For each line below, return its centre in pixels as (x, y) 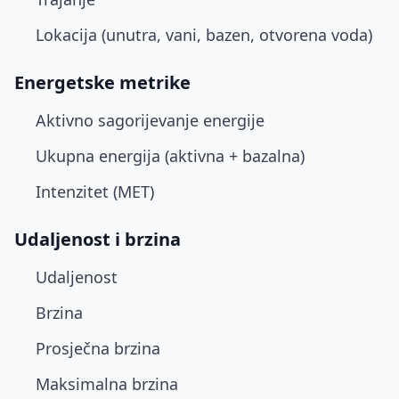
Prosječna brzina (98, 348)
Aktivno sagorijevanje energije (150, 120)
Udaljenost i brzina (98, 239)
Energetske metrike (102, 82)
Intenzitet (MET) (95, 191)
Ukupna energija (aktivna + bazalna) (170, 156)
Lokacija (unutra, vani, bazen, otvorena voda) (204, 35)
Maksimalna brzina (107, 384)
